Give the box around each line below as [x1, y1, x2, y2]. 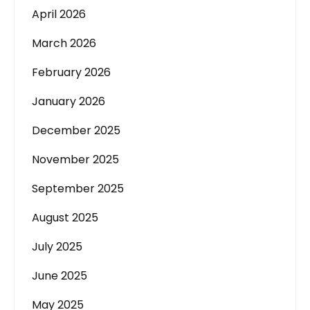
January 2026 [32, 93, 105, 109]
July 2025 [32, 239, 82, 255]
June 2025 [32, 268, 87, 284]
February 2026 [32, 64, 111, 80]
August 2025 [32, 210, 98, 226]
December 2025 [32, 122, 120, 138]
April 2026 [32, 6, 86, 22]
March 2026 [32, 35, 96, 51]
